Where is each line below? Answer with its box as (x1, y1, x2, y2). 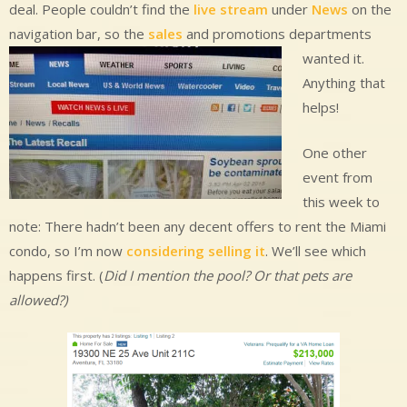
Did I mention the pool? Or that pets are (104, 265, 352, 284)
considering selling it (126, 241, 265, 260)
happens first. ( (9, 265, 104, 284)
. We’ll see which (265, 241, 366, 260)
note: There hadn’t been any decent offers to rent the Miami (9, 216, 386, 235)
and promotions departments (183, 25, 372, 44)
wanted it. (302, 49, 364, 68)
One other (302, 143, 367, 162)
